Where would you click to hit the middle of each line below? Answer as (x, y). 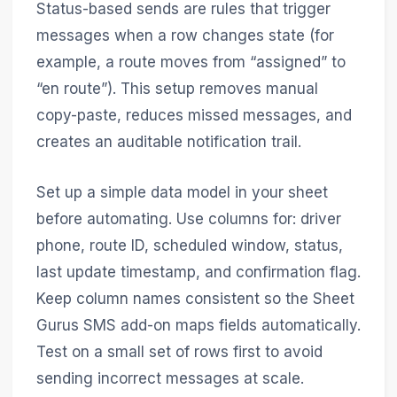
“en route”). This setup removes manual (177, 88)
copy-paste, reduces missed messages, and (194, 115)
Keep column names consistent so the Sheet (195, 298)
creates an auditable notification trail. (168, 141)
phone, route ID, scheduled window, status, (189, 245)
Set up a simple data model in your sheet (182, 192)
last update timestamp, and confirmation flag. (198, 272)
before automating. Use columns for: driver (188, 218)
